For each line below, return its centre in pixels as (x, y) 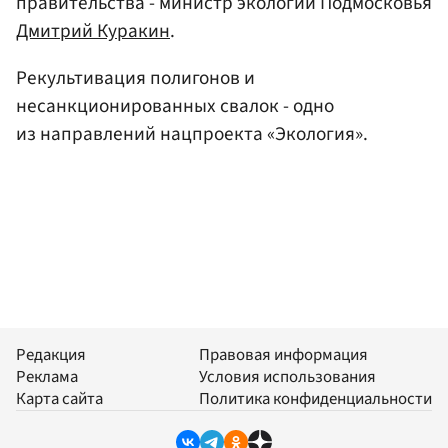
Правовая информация (283, 354)
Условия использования (287, 376)
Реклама (47, 376)
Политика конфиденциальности (315, 398)
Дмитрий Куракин (93, 31)
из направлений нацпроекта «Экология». (192, 134)
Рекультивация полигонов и (135, 78)
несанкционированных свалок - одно (175, 106)
